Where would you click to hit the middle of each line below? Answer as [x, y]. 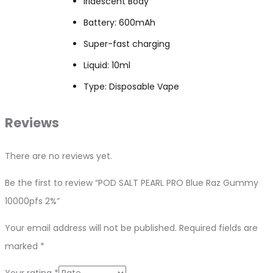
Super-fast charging [126, 44]
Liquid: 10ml [107, 65]
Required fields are [218, 228]
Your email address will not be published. [91, 228]
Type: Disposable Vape [131, 86]
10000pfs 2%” [32, 201]
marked [23, 246]
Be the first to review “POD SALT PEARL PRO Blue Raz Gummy [132, 183]
